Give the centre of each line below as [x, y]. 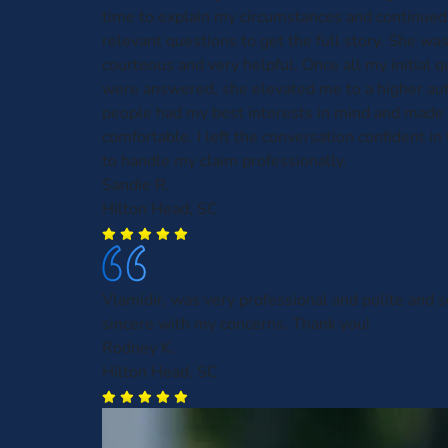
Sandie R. [136, 185]
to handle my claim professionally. [224, 161]
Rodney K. [138, 348]
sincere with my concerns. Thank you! [236, 324]
